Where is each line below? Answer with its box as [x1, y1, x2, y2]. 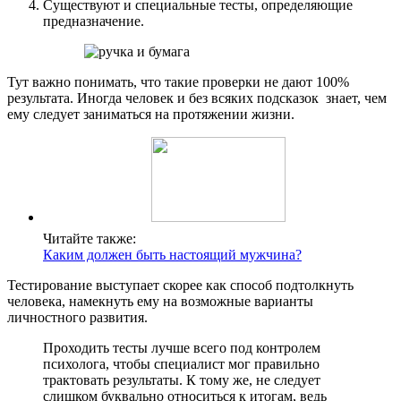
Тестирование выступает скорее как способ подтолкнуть [7, 277, 354, 294]
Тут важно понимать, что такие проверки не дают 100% [7, 74, 349, 90]
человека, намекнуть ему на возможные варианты [7, 294, 313, 310]
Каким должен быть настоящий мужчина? [43, 247, 302, 263]
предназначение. [43, 13, 144, 30]
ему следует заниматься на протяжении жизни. [7, 107, 294, 123]
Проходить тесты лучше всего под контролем [43, 340, 320, 356]
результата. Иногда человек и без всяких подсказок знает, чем [7, 90, 387, 107]
